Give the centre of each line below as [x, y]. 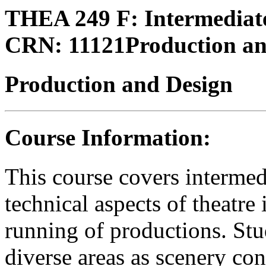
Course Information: [108, 137]
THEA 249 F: [72, 18]
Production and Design [119, 84]
